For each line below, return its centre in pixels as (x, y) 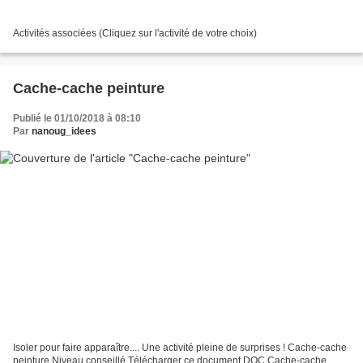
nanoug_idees (64, 131)
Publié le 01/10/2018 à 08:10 (77, 118)
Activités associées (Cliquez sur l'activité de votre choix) (135, 33)
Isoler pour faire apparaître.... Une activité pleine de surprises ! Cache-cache (180, 348)
